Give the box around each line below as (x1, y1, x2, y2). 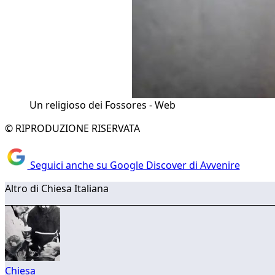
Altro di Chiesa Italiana (5, 182, 109, 196)
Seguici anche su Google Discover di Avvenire (27, 158, 240, 172)
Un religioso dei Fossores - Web (29, 98, 176, 112)
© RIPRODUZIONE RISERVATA (5, 121, 140, 135)
